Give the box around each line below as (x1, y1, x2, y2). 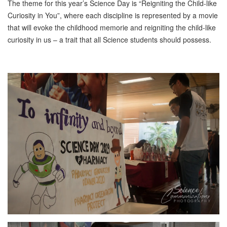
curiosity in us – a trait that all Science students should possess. (8, 34, 211, 45)
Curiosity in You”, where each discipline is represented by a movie (8, 10, 218, 21)
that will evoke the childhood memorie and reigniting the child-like (8, 22, 216, 33)
